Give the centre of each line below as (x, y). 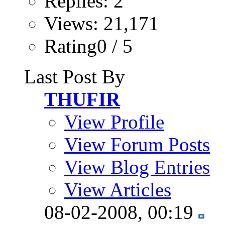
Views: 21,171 (101, 24)
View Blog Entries (137, 167)
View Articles (118, 190)
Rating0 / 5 (88, 46)
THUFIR (82, 99)
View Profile (114, 122)
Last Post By (75, 77)
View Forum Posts (137, 145)
